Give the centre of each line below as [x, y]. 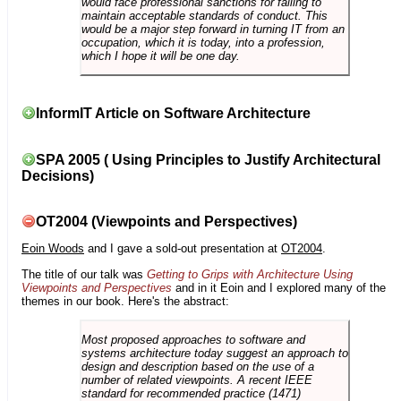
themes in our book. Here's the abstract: [125, 301]
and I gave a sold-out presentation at [183, 249]
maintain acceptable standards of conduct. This [204, 15]
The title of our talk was [84, 274]
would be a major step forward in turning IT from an [213, 29]
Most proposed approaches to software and [193, 340]
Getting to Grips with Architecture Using [250, 274]
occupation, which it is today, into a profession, [203, 42]
